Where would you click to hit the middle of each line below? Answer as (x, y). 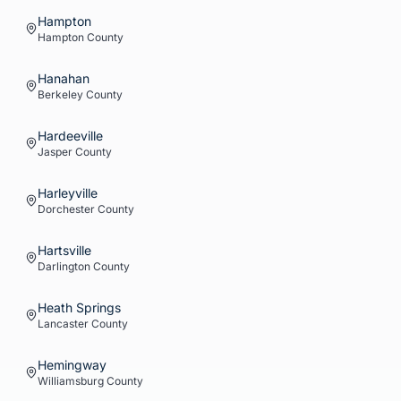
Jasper (55, 152)
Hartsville (64, 250)
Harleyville (68, 193)
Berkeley (60, 94)
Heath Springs (79, 307)
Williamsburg (71, 381)
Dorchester (66, 209)
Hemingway (72, 365)
